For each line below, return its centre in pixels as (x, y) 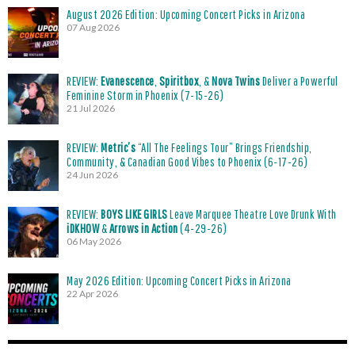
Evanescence (128, 81)
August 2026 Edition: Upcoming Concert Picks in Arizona (186, 14)
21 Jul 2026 (91, 108)
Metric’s (118, 147)
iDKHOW (83, 228)
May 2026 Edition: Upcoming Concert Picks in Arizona (179, 281)
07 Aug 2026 (93, 27)
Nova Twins (236, 81)
